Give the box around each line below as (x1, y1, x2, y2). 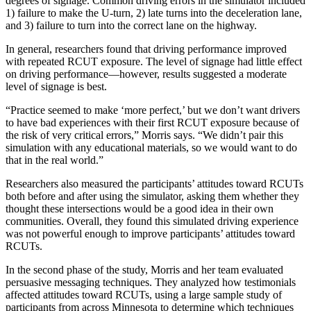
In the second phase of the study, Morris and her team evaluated (6, 263, 283, 276)
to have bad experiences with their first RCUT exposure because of (6, 116, 299, 128)
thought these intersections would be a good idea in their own (6, 202, 274, 215)
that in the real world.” (6, 153, 103, 166)
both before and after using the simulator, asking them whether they (6, 190, 299, 202)
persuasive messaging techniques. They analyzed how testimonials (6, 276, 296, 288)
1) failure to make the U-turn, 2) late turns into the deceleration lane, (6, 6, 302, 19)
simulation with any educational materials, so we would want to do (6, 141, 297, 153)
